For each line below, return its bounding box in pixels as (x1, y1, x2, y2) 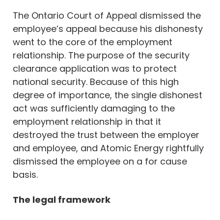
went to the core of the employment (13, 35, 172, 48)
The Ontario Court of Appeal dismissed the (13, 9, 201, 22)
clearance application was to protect (13, 62, 177, 75)
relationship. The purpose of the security (13, 49, 190, 61)
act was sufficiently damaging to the (13, 102, 175, 114)
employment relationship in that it (13, 115, 161, 128)
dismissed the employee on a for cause (13, 155, 187, 167)
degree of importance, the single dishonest (13, 88, 202, 101)
